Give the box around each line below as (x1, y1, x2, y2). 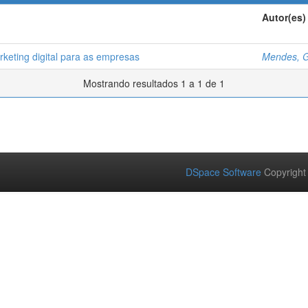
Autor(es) (262, 10, 306, 24)
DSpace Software (186, 165, 261, 179)
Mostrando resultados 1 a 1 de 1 (83, 76, 225, 90)
